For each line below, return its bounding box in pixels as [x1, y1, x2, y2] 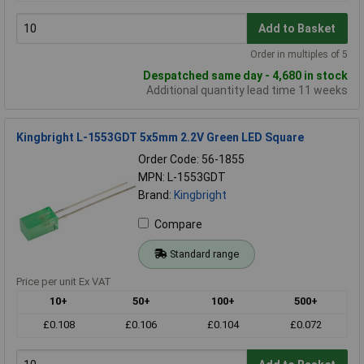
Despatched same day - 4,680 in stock [143, 69, 348, 83]
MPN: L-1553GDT [138, 171, 226, 184]
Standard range [169, 248, 239, 261]
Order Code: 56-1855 [138, 153, 245, 167]
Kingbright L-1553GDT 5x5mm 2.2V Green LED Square [16, 131, 304, 145]
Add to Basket [258, 21, 336, 35]
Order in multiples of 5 [250, 49, 348, 61]
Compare [154, 218, 202, 232]
